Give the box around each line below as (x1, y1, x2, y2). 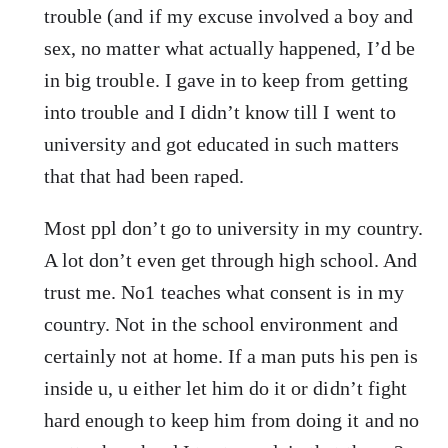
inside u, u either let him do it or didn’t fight (44, 376, 407, 399)
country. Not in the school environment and (44, 312, 398, 335)
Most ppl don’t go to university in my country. (44, 216, 423, 239)
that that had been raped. (44, 164, 244, 187)
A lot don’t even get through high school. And (44, 248, 417, 271)
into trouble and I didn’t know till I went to (44, 100, 396, 123)
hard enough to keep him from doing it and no (44, 408, 419, 431)
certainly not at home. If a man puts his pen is (44, 344, 418, 367)
